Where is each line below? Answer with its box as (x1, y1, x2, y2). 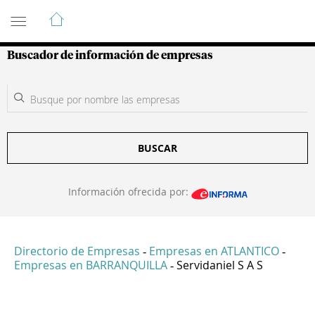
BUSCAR (138, 141, 177, 155)
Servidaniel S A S (176, 257, 263, 274)
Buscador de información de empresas (7, 50, 213, 61)
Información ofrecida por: (67, 185, 191, 198)
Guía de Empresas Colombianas (7, 5, 259, 22)
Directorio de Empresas (14, 243, 140, 259)
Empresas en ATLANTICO (149, 243, 279, 259)
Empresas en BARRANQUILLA (14, 257, 167, 274)
